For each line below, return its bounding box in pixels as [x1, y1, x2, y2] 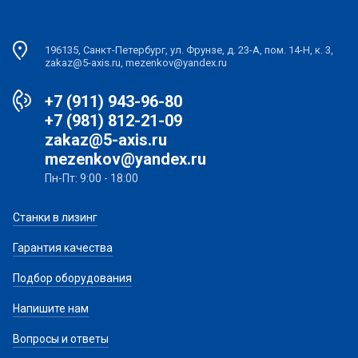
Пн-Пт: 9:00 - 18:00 [45, 171, 138, 185]
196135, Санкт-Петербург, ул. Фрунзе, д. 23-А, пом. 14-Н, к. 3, [45, 43, 333, 56]
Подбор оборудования [13, 271, 132, 284]
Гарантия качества [13, 241, 113, 254]
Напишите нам [13, 301, 89, 315]
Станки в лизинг [13, 210, 97, 224]
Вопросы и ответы [13, 332, 109, 345]
